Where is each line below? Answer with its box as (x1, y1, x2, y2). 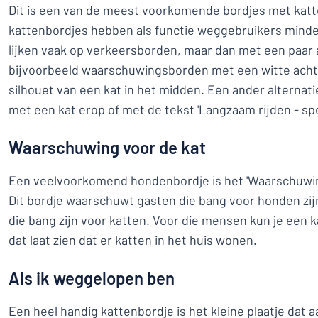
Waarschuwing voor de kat (9, 137, 206, 158)
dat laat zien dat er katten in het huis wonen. (9, 232, 260, 248)
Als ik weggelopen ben (9, 268, 175, 288)
